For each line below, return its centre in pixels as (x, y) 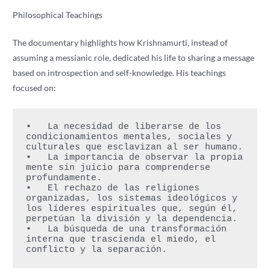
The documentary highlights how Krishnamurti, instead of (121, 43)
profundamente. (64, 178)
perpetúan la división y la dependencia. (131, 219)
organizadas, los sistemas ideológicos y (131, 199)
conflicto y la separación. (96, 250)
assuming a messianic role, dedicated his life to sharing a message (134, 58)
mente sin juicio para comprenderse (118, 168)
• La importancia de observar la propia (134, 158)
